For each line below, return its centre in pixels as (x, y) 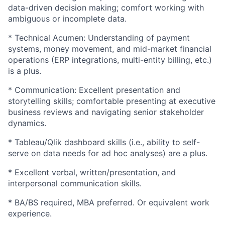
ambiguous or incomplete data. (67, 18)
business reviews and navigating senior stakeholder (106, 112)
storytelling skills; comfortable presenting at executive (112, 101)
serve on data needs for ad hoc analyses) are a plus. (108, 153)
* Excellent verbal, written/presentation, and (92, 172)
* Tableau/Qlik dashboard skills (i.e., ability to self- (104, 142)
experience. (30, 213)
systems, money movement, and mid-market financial (110, 48)
